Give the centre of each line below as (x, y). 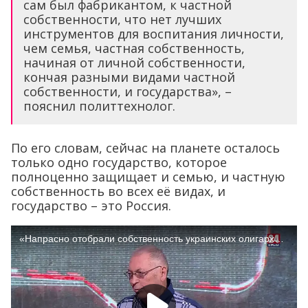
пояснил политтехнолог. (99, 106)
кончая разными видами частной (129, 77)
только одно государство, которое (119, 163)
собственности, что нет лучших (122, 20)
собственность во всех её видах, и (118, 191)
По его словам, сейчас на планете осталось (145, 148)
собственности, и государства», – (128, 92)
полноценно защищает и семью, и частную (148, 177)
